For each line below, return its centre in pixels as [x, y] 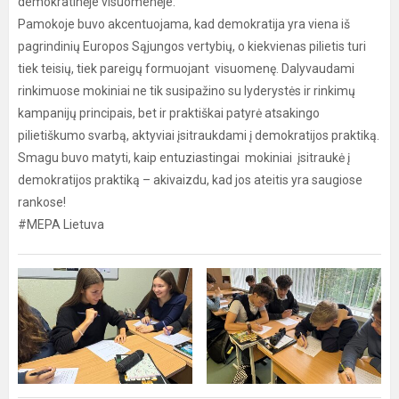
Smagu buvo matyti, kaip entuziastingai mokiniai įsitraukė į [184, 158]
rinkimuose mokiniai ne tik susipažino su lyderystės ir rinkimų [187, 91]
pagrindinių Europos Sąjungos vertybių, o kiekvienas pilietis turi [192, 46]
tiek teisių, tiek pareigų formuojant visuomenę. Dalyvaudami [186, 69]
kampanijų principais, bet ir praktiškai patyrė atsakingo [169, 113]
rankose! [42, 202]
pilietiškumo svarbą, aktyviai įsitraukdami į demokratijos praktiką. [199, 135]
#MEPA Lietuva [61, 224]
